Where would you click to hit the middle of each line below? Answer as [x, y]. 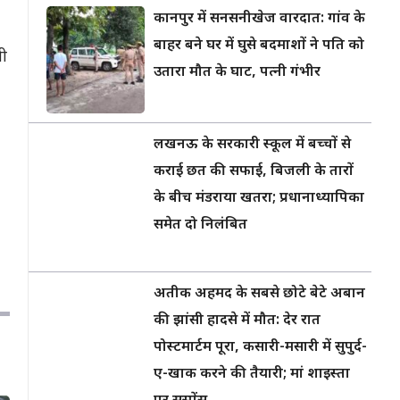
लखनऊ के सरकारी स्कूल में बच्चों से [252, 145]
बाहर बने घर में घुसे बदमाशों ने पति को [259, 46]
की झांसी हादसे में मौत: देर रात [237, 321]
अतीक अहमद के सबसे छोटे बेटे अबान [259, 294]
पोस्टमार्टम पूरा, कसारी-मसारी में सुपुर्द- [260, 348]
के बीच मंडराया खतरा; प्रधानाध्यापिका [259, 199]
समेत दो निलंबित [200, 225]
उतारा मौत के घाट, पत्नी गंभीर [237, 73]
